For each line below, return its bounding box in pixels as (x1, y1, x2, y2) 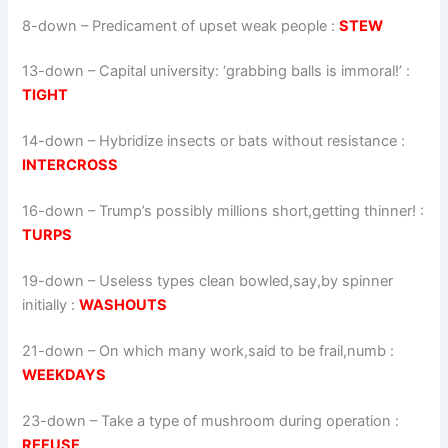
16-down (22, 202, 85, 221)
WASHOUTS (79, 296, 168, 314)
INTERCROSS (22, 156, 119, 175)
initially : (22, 296, 80, 314)
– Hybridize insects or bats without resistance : (84, 132, 406, 151)
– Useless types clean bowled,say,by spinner (84, 272, 394, 290)
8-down (22, 16, 78, 35)
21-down (22, 341, 85, 360)
